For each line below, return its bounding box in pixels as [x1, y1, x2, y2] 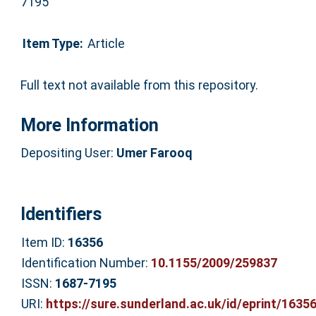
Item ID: [20, 234, 68, 250]
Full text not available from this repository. [20, 77, 258, 92]
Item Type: [22, 36, 83, 51]
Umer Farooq [116, 145, 193, 161]
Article [87, 36, 125, 51]
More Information [20, 114, 159, 135]
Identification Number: [20, 255, 151, 270]
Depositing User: [20, 145, 116, 161]
